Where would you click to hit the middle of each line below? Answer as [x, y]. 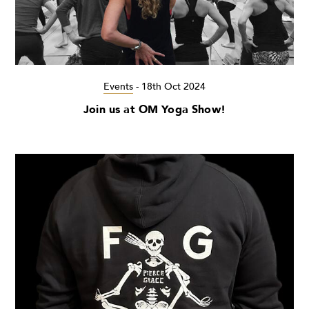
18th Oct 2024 [173, 86]
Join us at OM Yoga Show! [154, 109]
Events [118, 86]
